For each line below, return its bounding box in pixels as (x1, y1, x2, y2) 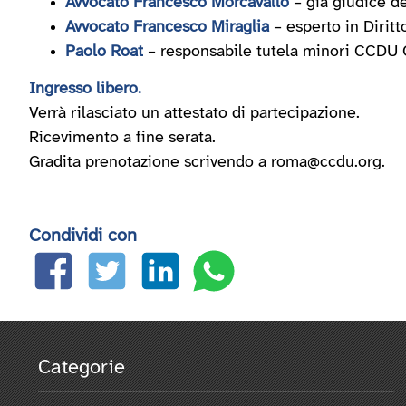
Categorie (38, 357, 125, 379)
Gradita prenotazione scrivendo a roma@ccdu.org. (29, 154, 390, 171)
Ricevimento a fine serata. (29, 130, 216, 147)
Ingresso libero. (29, 81, 141, 98)
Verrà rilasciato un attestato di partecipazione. (29, 105, 360, 122)
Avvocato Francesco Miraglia (65, 19, 274, 36)
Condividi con (29, 227, 137, 246)
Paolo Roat (65, 43, 143, 61)
